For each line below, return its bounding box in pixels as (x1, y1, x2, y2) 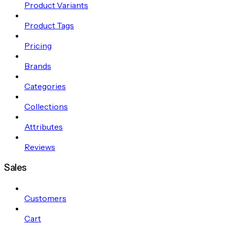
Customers (24, 193, 66, 203)
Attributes (24, 122, 63, 132)
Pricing (24, 41, 52, 51)
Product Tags (24, 20, 74, 31)
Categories (24, 81, 66, 92)
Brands (24, 61, 51, 71)
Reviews (24, 142, 55, 153)
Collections (24, 101, 68, 112)
